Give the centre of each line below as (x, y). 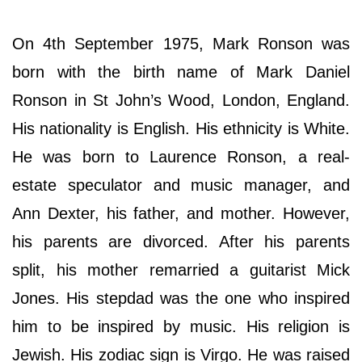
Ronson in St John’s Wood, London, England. (181, 101)
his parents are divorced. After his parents (181, 242)
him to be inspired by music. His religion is (181, 327)
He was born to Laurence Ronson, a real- (181, 157)
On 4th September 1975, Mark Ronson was (181, 44)
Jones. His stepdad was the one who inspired (181, 299)
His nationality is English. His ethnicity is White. (181, 129)
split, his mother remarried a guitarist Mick (181, 270)
